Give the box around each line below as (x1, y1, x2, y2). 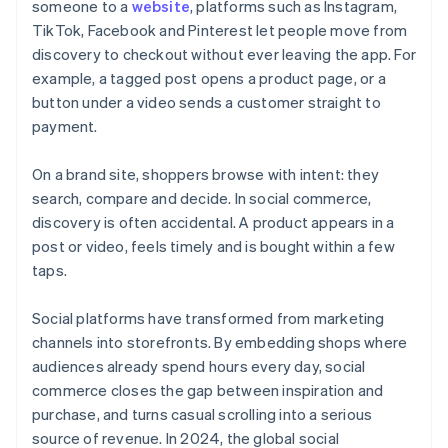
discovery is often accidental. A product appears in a (32, 212, 395, 233)
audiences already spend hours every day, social (32, 356, 366, 377)
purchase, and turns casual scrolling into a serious (32, 404, 373, 425)
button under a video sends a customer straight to (32, 92, 381, 113)
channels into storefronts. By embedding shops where (32, 332, 408, 353)
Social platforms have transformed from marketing (32, 308, 385, 329)
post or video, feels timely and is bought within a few (32, 236, 395, 257)
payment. (32, 116, 98, 137)
